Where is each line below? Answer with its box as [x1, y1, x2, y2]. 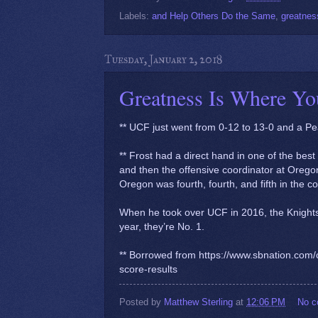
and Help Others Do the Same [152, 10, 275, 21]
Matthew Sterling [164, 297, 233, 308]
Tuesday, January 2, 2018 [104, 52, 222, 66]
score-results [119, 263, 177, 275]
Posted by [119, 297, 164, 308]
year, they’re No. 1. [119, 221, 204, 232]
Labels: [119, 10, 152, 21]
